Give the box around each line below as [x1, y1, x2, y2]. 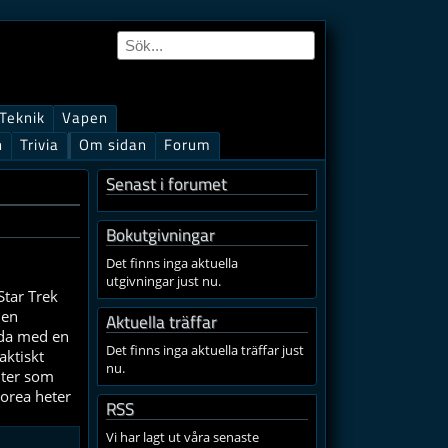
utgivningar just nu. [106, 272, 221, 290]
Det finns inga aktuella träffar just [106, 341, 304, 359]
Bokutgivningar [106, 222, 215, 247]
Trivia [20, 133, 59, 156]
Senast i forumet [106, 171, 227, 196]
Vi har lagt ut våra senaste [106, 428, 259, 446]
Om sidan [79, 133, 147, 156]
